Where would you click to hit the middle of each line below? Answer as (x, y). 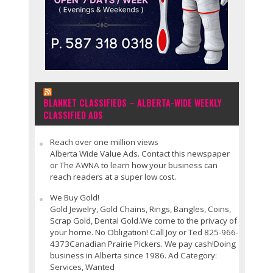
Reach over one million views (104, 142)
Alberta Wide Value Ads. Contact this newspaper (140, 153)
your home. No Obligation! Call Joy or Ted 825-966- (144, 232)
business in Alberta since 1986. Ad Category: (133, 255)
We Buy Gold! (74, 197)
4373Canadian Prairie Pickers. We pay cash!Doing (143, 243)
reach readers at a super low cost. (113, 176)
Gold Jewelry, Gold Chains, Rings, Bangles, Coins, (140, 209)
